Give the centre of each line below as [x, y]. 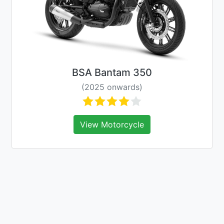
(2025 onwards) [112, 87]
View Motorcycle [112, 124]
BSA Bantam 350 [112, 72]
